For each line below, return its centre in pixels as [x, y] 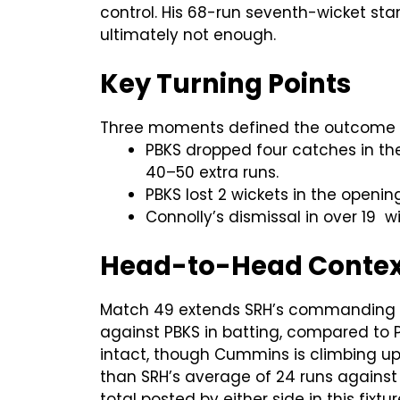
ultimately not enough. [188, 34]
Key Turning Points [225, 83]
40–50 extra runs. [212, 172]
